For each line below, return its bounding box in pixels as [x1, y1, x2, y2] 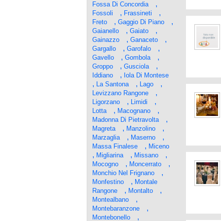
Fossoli [92, 9, 113, 17]
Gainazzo [92, 36, 119, 43]
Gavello [92, 54, 114, 61]
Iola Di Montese [124, 72, 169, 79]
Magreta [92, 125, 115, 132]
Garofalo [127, 45, 151, 52]
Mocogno [92, 160, 118, 168]
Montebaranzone [92, 205, 140, 212]
